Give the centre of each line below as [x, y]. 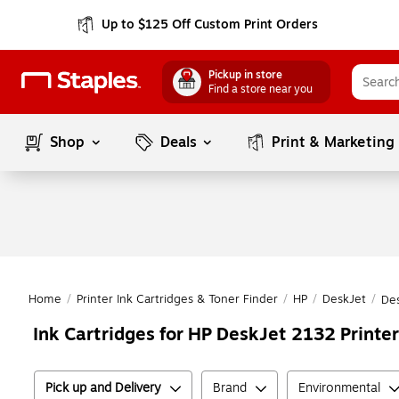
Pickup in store [245, 75]
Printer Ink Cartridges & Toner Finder [177, 299]
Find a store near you [261, 89]
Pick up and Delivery [103, 388]
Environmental [339, 388]
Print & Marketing [334, 142]
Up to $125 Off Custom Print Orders [210, 24]
